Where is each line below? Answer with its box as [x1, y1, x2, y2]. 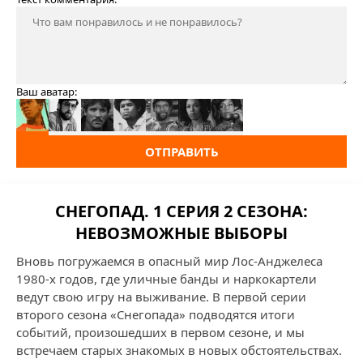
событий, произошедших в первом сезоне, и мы [16, 324, 305, 340]
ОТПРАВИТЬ [144, 143, 219, 160]
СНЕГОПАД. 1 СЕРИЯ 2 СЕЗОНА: [55, 200, 308, 222]
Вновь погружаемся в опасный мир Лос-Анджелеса [16, 253, 322, 269]
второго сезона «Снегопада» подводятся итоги [16, 306, 295, 322]
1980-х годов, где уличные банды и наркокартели [16, 271, 317, 287]
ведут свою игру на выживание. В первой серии [16, 288, 306, 305]
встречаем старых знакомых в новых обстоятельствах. [16, 342, 342, 358]
